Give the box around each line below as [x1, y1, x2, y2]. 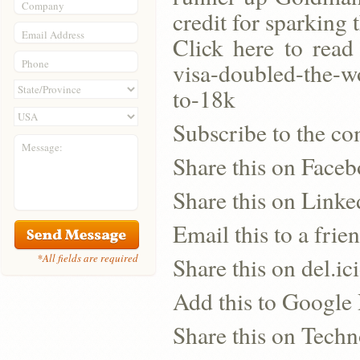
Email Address [22, 27, 84, 42]
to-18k [173, 83, 235, 114]
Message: [22, 140, 63, 154]
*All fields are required [37, 251, 138, 265]
